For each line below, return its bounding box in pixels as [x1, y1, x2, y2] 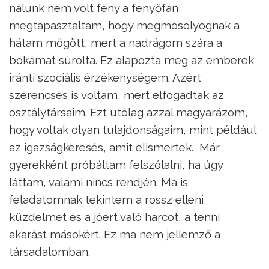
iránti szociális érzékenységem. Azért [9, 70, 201, 84]
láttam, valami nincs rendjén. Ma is [9, 175, 188, 189]
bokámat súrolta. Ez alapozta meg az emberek [9, 53, 254, 67]
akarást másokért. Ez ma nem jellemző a [9, 227, 220, 241]
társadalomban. [9, 244, 90, 258]
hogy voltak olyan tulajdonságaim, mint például [9, 122, 256, 136]
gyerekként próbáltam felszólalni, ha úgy [9, 157, 223, 171]
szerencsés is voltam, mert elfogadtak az [9, 88, 224, 101]
